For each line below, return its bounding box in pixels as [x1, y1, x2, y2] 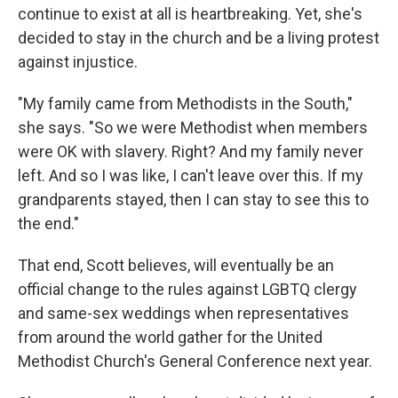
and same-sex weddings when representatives [18, 304, 349, 322]
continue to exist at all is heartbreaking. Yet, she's [18, 4, 362, 23]
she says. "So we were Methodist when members [18, 118, 368, 137]
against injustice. [18, 52, 138, 71]
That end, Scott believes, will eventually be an [18, 256, 334, 275]
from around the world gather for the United [18, 328, 322, 346]
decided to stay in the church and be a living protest [18, 28, 379, 47]
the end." [18, 214, 79, 233]
